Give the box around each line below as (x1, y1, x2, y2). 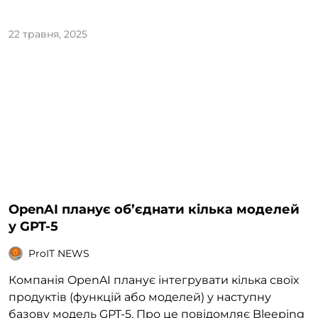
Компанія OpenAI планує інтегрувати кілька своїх (9, 273, 299, 287)
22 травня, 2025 (9, 28, 87, 41)
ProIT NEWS (28, 246, 89, 260)
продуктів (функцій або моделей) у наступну (9, 290, 271, 305)
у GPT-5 (9, 219, 58, 235)
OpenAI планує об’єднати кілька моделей (9, 202, 300, 218)
